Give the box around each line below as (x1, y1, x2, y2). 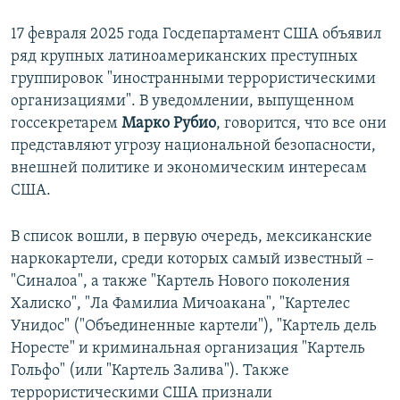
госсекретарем (11, 115, 121, 133)
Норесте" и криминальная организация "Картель (11, 340, 365, 358)
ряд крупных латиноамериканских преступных (11, 48, 358, 66)
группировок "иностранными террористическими (11, 71, 376, 88)
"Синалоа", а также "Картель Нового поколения (11, 273, 350, 291)
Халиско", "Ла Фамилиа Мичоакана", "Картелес (11, 296, 350, 313)
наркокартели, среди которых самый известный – (11, 251, 374, 269)
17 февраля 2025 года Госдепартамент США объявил (11, 26, 381, 44)
